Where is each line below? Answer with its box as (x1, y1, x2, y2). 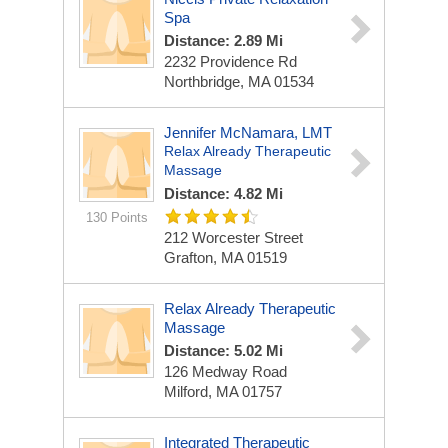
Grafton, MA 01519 (164, 249, 287, 266)
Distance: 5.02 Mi (164, 342, 283, 359)
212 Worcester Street (164, 229, 303, 246)
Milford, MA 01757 (164, 383, 282, 400)
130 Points (85, 210, 148, 225)
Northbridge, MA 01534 (164, 73, 314, 90)
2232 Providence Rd (164, 53, 297, 70)
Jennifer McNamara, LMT (164, 124, 332, 141)
